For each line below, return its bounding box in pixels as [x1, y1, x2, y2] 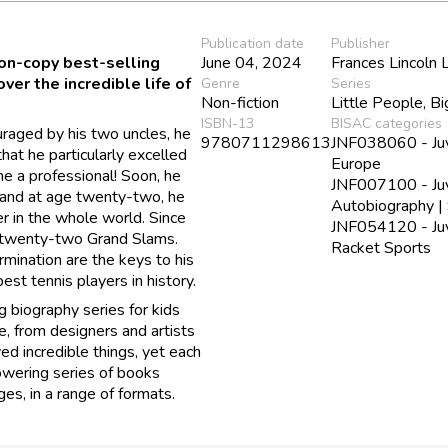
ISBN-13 [201, 113, 255, 133]
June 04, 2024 [201, 51, 303, 74]
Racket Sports [331, 236, 432, 259]
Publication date [201, 33, 305, 53]
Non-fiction [201, 91, 280, 114]
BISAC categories [331, 113, 443, 133]
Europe [331, 152, 382, 175]
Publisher [331, 33, 391, 53]
